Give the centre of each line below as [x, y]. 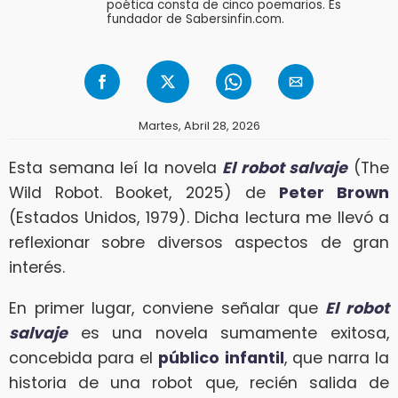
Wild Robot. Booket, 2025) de [144, 192]
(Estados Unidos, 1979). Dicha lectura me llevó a [199, 217]
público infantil [221, 358]
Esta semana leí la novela [116, 167]
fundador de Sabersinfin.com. [195, 19]
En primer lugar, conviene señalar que [167, 308]
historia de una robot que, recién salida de [199, 382]
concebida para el [84, 358]
